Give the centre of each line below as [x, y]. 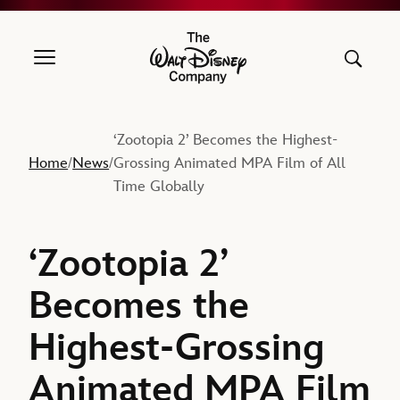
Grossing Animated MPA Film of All [230, 164]
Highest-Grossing [177, 348]
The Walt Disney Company [268, 66]
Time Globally [159, 187]
